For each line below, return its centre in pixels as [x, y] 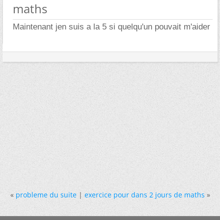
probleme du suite [46, 194]
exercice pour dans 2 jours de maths [144, 194]
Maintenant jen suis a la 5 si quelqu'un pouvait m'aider [111, 27]
